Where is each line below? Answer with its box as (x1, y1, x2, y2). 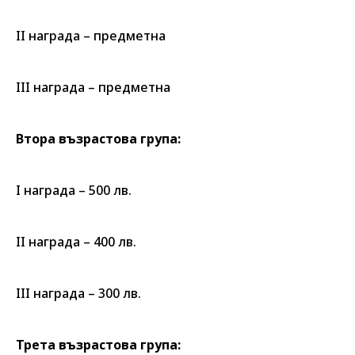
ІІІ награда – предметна (16, 78, 170, 96)
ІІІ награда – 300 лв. (16, 284, 141, 302)
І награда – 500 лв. (16, 181, 132, 199)
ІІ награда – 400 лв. (16, 233, 136, 250)
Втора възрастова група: (16, 130, 181, 147)
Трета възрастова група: (16, 336, 181, 353)
